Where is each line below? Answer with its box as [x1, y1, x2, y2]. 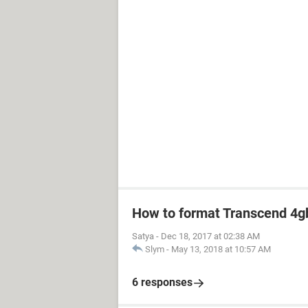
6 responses [132, 276, 192, 289]
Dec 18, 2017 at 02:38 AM [161, 231, 260, 241]
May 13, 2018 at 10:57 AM [171, 244, 271, 254]
